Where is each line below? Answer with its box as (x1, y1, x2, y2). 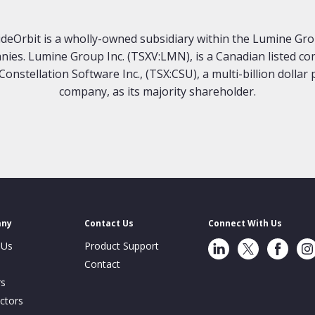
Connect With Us (208, 217, 282, 229)
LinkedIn (207, 238, 245, 252)
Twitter (237, 238, 269, 252)
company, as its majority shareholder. (59, 83, 256, 99)
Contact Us (84, 217, 134, 229)
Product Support (84, 238, 159, 252)
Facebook (266, 238, 311, 252)
